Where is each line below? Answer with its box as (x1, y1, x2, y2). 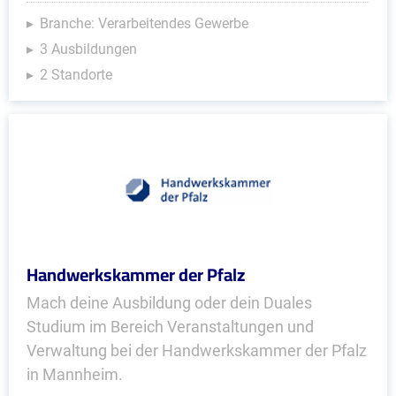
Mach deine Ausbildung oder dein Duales (27, 293, 312, 312)
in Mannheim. (27, 365, 123, 384)
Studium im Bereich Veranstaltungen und (27, 317, 314, 336)
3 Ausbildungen (40, 41, 137, 57)
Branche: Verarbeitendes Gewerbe (40, 15, 248, 32)
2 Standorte (40, 66, 112, 83)
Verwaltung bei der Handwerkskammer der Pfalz (27, 341, 367, 360)
